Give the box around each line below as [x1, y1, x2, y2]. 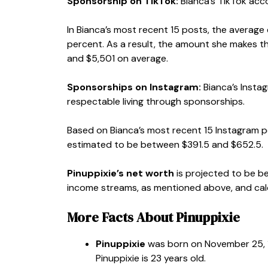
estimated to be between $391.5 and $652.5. [67, 138, 263, 151]
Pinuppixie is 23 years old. [96, 251, 206, 264]
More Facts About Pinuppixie [67, 208, 240, 226]
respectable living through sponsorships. [67, 95, 247, 108]
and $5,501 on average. [67, 51, 170, 65]
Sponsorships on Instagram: [67, 80, 201, 93]
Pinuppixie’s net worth [67, 166, 174, 179]
